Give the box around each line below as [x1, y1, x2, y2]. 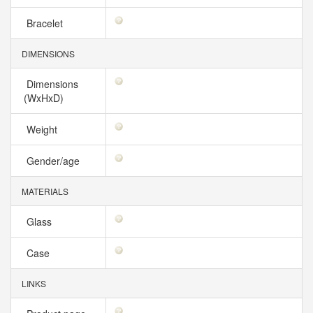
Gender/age [24, 154, 85, 168]
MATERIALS [20, 185, 68, 197]
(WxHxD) [24, 91, 69, 105]
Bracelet [24, 16, 68, 30]
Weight [24, 122, 63, 136]
